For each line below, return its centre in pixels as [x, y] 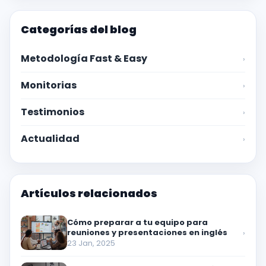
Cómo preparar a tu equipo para [137, 222]
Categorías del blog [79, 29]
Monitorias [49, 85]
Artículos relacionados [89, 193]
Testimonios [53, 112]
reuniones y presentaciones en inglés [147, 232]
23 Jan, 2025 [91, 243]
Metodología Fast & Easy [84, 58]
